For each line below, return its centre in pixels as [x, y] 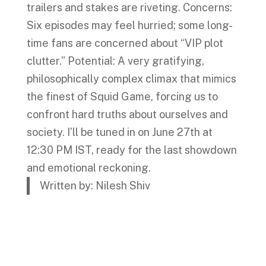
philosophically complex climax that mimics [131, 79]
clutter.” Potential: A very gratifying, [115, 61]
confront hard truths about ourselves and [127, 115]
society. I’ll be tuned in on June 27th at [119, 132]
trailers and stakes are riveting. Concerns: [129, 8]
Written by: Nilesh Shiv [95, 186]
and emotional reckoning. [88, 168]
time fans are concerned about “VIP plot [125, 43]
